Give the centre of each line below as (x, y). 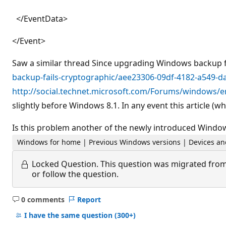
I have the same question (69, 215)
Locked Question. (65, 164)
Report (89, 199)
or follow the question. (75, 174)
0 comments (43, 199)
